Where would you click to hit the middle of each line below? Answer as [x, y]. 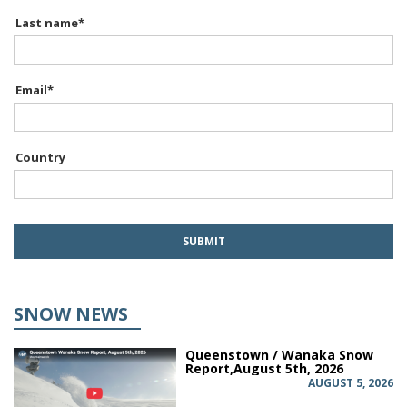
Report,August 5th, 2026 [265, 368]
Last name [47, 22]
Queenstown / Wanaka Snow [280, 354]
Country [40, 157]
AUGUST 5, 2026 [351, 382]
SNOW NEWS [71, 313]
